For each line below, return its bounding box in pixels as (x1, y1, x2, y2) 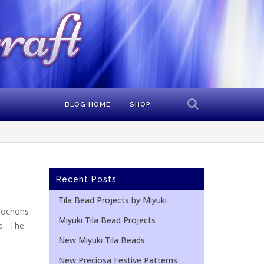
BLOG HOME (64, 101, 111, 108)
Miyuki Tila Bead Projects (58, 214, 156, 226)
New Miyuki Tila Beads (58, 235, 145, 246)
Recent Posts (55, 174, 117, 184)
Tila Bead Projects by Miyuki (58, 194, 167, 206)
